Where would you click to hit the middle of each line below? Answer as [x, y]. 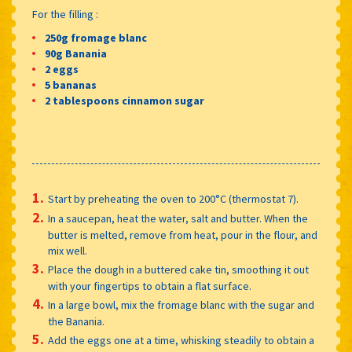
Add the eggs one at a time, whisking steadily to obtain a [181, 341]
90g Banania [76, 54]
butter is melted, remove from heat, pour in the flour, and [183, 235]
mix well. [68, 251]
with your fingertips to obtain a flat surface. [150, 286]
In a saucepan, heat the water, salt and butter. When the [178, 219]
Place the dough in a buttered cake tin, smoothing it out [179, 270]
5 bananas [71, 85]
